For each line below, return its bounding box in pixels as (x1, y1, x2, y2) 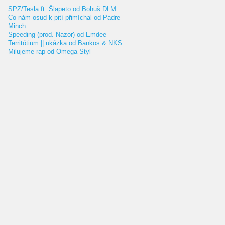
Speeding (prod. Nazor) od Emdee (8, 31, 106, 38)
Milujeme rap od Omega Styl (8, 48, 91, 55)
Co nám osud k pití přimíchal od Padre (8, 14, 120, 21)
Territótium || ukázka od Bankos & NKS (8, 39, 122, 47)
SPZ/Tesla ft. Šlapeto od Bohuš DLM (8, 5, 116, 13)
